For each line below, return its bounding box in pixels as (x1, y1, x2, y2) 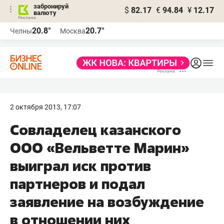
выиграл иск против (10, 156, 151, 175)
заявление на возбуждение (10, 192, 204, 211)
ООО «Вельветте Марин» (10, 138, 189, 157)
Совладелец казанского (10, 120, 181, 139)
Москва (60, 27, 85, 35)
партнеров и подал (10, 174, 145, 193)
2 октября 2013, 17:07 (10, 103, 81, 111)
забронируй (33, 2, 68, 10)
